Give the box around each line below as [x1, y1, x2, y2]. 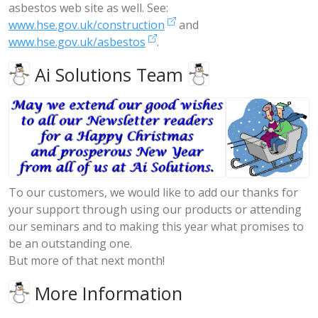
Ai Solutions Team [30, 62, 188, 87]
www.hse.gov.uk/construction [9, 16, 165, 33]
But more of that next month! [9, 252, 165, 268]
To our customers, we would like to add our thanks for [9, 184, 298, 200]
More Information [30, 280, 182, 305]
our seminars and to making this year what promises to [9, 218, 304, 234]
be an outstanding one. [9, 235, 132, 251]
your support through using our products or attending [9, 201, 302, 217]
